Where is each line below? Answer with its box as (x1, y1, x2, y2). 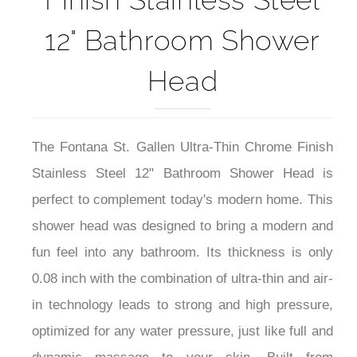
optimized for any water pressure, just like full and (32, 324, 333, 339)
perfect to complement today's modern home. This (32, 192, 333, 208)
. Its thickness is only (196, 245, 333, 261)
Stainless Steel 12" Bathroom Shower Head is (32, 166, 333, 182)
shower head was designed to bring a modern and (32, 218, 333, 234)
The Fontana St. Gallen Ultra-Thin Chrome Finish (32, 139, 333, 155)
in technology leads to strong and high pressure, (32, 297, 333, 313)
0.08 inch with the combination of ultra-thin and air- (32, 271, 333, 287)
